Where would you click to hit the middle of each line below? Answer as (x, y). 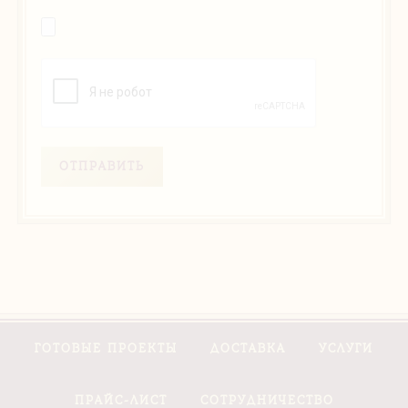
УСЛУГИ (346, 348)
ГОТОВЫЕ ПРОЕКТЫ (106, 348)
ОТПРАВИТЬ (102, 167)
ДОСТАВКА (248, 348)
